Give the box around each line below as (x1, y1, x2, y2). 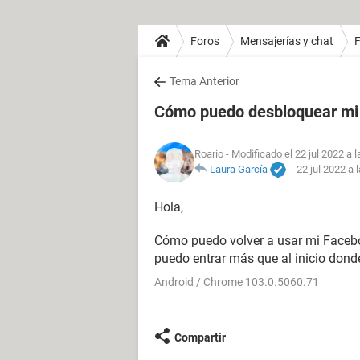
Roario (194, 147, 223, 160)
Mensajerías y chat (240, 34, 333, 47)
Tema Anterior (170, 75, 239, 88)
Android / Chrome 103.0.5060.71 (154, 276, 319, 288)
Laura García (210, 162, 268, 175)
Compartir (174, 331, 226, 344)
